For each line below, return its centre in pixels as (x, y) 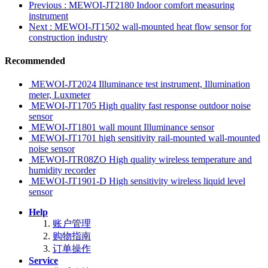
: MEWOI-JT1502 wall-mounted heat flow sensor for (150, 26)
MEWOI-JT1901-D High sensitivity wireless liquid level (138, 181)
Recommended (35, 61)
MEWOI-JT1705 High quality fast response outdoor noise (141, 106)
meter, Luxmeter (60, 95)
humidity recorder (62, 170)
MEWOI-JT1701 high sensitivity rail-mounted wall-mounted (146, 138)
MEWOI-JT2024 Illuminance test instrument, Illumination (141, 84)
